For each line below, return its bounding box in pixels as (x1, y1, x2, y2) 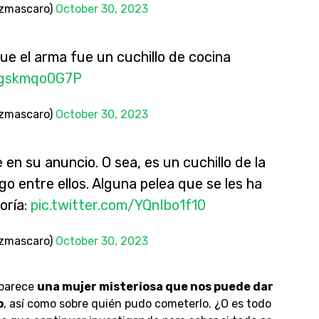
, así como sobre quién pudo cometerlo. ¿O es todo (3, 297, 271, 310)
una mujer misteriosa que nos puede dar (36, 280, 273, 293)
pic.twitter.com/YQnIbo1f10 (30, 197, 206, 214)
